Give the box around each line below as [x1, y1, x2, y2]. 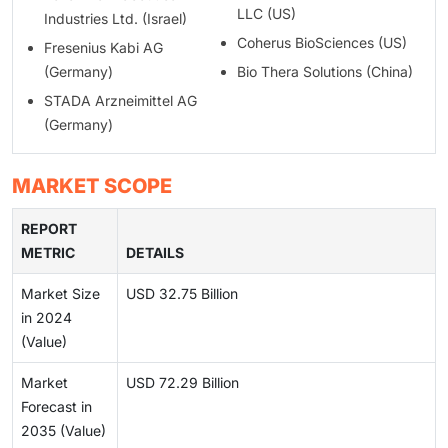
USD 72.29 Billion [126, 373, 239, 391]
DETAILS [126, 243, 184, 261]
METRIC [21, 243, 75, 261]
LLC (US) [236, 4, 296, 22]
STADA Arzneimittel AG [44, 91, 197, 109]
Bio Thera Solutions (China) [236, 62, 413, 80]
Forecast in [21, 397, 92, 415]
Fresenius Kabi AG [44, 38, 163, 56]
